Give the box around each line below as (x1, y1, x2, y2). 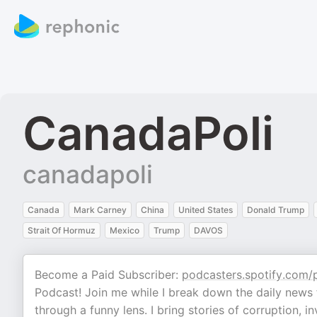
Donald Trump (247, 204, 304, 215)
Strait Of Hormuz (28, 225, 96, 236)
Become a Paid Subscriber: (35, 267, 182, 282)
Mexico (110, 225, 139, 236)
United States (178, 204, 233, 215)
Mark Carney (74, 204, 127, 215)
